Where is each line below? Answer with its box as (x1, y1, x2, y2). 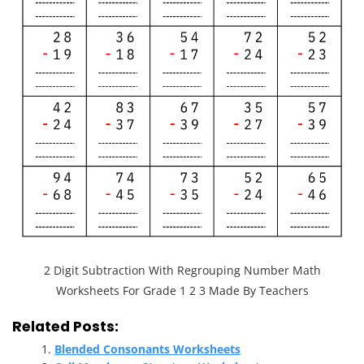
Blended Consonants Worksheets (54, 341, 241, 357)
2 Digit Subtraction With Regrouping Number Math (43, 262, 321, 279)
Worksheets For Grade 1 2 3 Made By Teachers (55, 283, 309, 299)
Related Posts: (12, 317, 119, 337)
